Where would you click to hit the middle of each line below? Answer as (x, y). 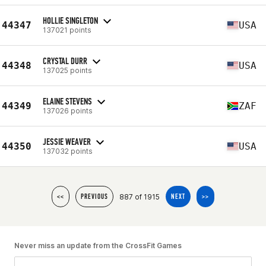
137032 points (68, 151)
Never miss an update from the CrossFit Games (98, 246)
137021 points (67, 30)
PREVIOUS (94, 197)
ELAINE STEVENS (67, 101)
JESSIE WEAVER (67, 141)
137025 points (67, 70)
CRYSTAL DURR (65, 61)
